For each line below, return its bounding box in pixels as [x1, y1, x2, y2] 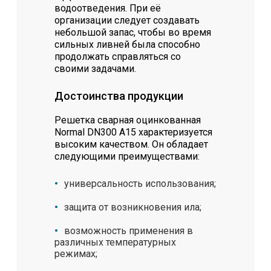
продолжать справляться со [54, 51, 181, 63]
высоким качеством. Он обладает [54, 139, 208, 151]
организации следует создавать [54, 15, 200, 27]
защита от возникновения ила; [64, 201, 201, 214]
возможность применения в [64, 225, 193, 237]
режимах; [54, 248, 97, 260]
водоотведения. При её [54, 2, 161, 15]
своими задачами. [54, 63, 136, 75]
